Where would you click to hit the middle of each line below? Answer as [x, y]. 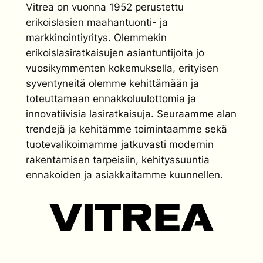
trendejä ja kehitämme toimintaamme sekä [126, 129]
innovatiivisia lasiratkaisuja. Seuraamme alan [131, 114]
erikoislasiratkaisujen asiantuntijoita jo [115, 53]
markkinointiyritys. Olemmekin [96, 38]
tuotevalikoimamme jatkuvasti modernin [119, 145]
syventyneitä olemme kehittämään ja [112, 84]
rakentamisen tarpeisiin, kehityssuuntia [117, 160]
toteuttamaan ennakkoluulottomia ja [111, 99]
